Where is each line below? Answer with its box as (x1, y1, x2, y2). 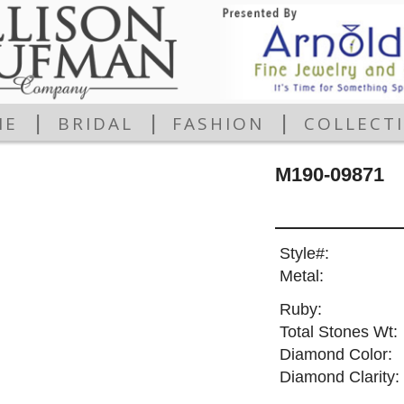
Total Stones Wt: (279, 323, 398, 342)
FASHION (172, 112, 265, 136)
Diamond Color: (279, 345, 392, 364)
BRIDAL (57, 112, 133, 136)
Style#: (279, 244, 329, 263)
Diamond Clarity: (279, 368, 399, 387)
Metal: (279, 267, 324, 286)
